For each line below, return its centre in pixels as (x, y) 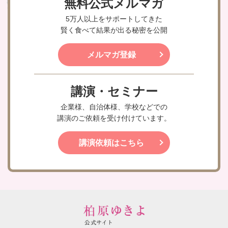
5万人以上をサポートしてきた (114, 19)
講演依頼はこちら (111, 142)
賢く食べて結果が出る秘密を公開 (114, 30)
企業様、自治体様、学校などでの (114, 107)
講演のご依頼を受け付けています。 (114, 118)
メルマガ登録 (111, 54)
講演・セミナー (114, 91)
